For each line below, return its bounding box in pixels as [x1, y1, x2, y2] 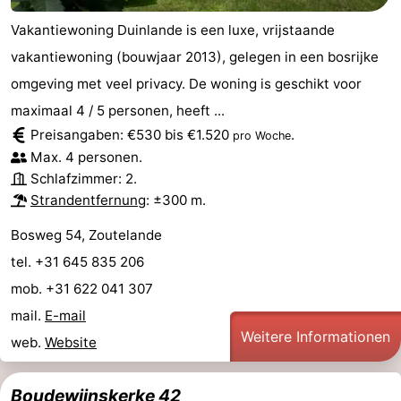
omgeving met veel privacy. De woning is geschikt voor [11, 74, 362, 92]
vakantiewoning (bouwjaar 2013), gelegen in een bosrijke [11, 47, 379, 65]
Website [45, 333, 97, 351]
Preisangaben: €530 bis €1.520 [30, 125, 233, 143]
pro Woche [233, 128, 291, 142]
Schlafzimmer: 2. [30, 169, 137, 187]
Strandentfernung [30, 191, 146, 209]
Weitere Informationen [241, 327, 390, 346]
